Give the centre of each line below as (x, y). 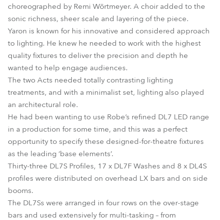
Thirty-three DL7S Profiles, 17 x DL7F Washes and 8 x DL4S (107, 166)
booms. (21, 191)
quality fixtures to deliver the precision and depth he (98, 55)
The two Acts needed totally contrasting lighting (90, 80)
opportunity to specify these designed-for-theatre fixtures (106, 141)
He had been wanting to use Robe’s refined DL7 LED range (109, 117)
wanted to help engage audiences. (68, 68)
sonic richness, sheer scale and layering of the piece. (98, 19)
